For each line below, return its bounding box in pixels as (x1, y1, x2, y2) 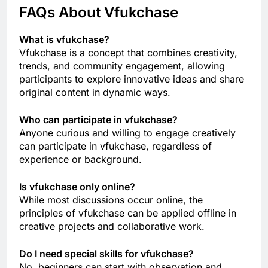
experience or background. (19, 153, 142, 165)
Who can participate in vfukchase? (19, 113, 178, 126)
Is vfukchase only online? (19, 180, 135, 193)
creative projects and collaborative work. (19, 220, 205, 232)
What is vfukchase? (19, 33, 109, 45)
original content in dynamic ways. (19, 86, 170, 98)
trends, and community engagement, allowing (19, 59, 225, 72)
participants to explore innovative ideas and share (19, 72, 244, 85)
